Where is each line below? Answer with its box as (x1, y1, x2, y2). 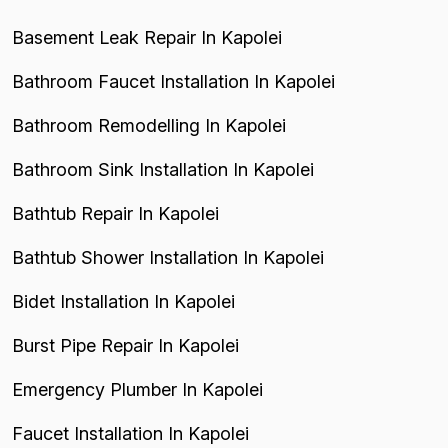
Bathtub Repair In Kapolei (12, 202, 219, 224)
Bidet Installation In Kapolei (12, 290, 235, 312)
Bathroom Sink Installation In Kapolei (12, 158, 314, 180)
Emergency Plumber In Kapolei (12, 378, 263, 400)
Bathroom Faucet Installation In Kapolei (12, 70, 335, 92)
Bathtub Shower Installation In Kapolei (12, 246, 324, 268)
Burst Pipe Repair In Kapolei (12, 334, 239, 356)
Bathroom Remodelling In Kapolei (12, 114, 286, 136)
